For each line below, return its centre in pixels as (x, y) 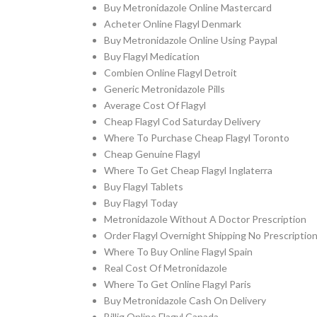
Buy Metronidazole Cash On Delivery (185, 300)
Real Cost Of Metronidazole (166, 268)
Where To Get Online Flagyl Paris (178, 284)
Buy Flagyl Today (141, 203)
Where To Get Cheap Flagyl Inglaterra (188, 170)
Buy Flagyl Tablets (144, 186)
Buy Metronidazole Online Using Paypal (191, 40)
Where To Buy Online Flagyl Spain (178, 252)
